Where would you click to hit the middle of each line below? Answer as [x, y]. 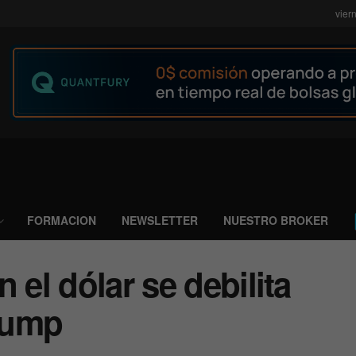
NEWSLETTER [160, 220]
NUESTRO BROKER [276, 220]
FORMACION [62, 220]
